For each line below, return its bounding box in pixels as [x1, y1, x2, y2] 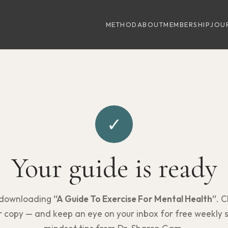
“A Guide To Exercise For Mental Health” [53, 193, 216, 204]
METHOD [105, 20, 137, 28]
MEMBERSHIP [163, 20, 211, 28]
